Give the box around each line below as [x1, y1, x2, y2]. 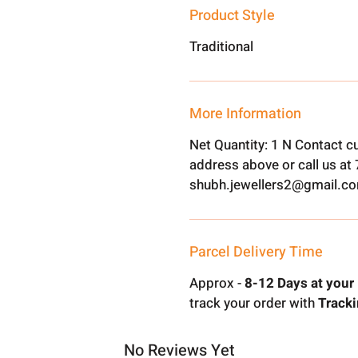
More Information [189, 103, 302, 125]
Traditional [189, 37, 254, 57]
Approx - [189, 273, 242, 293]
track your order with [189, 293, 319, 313]
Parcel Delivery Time [189, 241, 324, 263]
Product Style [189, 5, 276, 26]
